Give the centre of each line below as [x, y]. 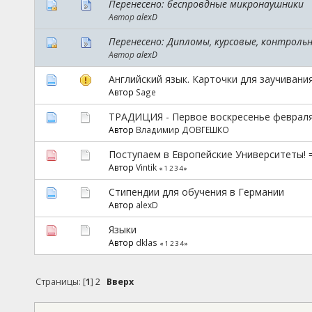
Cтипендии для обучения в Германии [196, 192]
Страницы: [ [61, 281]
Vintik [146, 167]
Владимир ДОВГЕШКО [182, 129]
